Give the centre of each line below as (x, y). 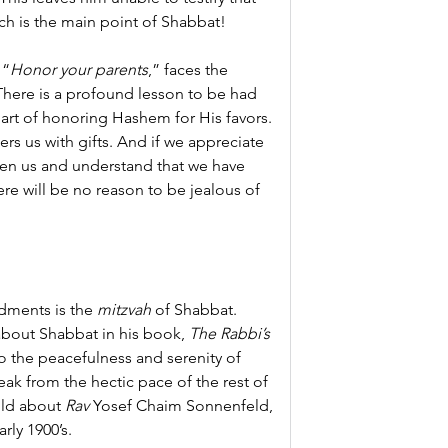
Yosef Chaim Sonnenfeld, (183, 405)
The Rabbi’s (231, 333)
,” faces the (190, 69)
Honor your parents (79, 69)
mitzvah (124, 309)
